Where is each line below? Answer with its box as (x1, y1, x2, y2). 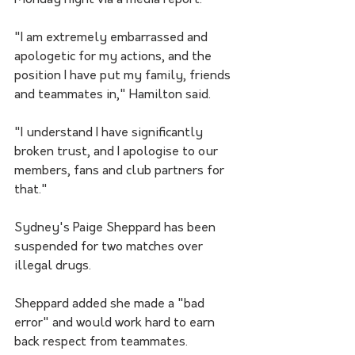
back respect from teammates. (14, 336, 188, 349)
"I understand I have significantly (14, 127, 206, 140)
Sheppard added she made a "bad (14, 298, 208, 311)
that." (14, 184, 48, 197)
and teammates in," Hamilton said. (14, 89, 211, 102)
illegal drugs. (14, 260, 91, 273)
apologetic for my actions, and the (14, 51, 215, 64)
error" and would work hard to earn (14, 317, 218, 330)
